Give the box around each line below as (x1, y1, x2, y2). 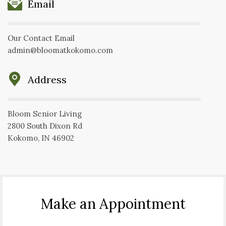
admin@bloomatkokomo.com (8, 45, 113, 55)
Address (28, 73, 67, 86)
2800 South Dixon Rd (8, 121, 82, 131)
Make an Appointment (40, 195, 186, 213)
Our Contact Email (8, 33, 75, 43)
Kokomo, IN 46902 (8, 133, 74, 143)
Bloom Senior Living (8, 109, 82, 119)
